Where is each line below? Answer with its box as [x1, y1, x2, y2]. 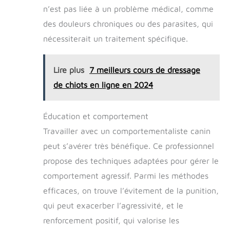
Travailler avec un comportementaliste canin [43, 126, 210, 136]
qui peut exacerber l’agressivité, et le [43, 200, 183, 210]
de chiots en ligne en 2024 [53, 80, 153, 89]
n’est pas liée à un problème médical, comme [43, 4, 214, 13]
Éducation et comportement [43, 111, 148, 121]
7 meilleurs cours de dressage [89, 65, 200, 74]
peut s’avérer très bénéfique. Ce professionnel [43, 141, 214, 150]
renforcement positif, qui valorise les [43, 215, 179, 225]
